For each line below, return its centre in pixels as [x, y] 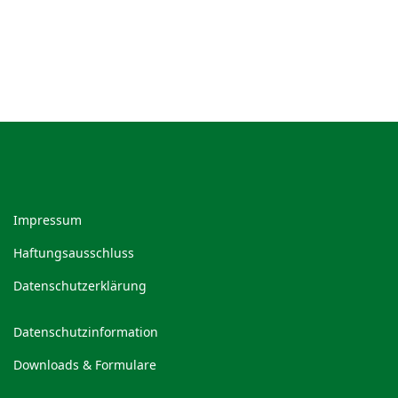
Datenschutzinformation [86, 332]
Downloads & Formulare [85, 365]
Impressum [48, 220]
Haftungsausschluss [74, 253]
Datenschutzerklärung [80, 286]
